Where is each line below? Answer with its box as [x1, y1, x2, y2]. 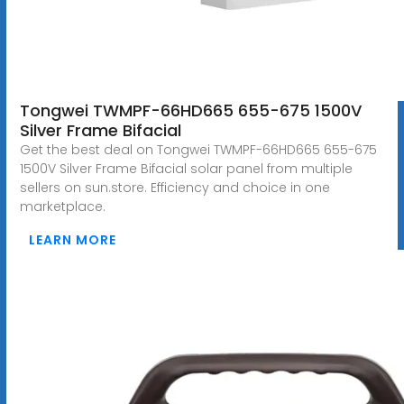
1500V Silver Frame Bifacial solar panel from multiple [19, 159, 353, 178]
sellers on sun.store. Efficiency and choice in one [19, 178, 330, 197]
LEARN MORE [28, 230, 116, 249]
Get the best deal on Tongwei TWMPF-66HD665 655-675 [19, 140, 377, 159]
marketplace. [19, 197, 106, 216]
